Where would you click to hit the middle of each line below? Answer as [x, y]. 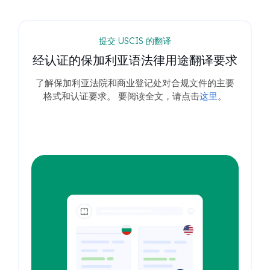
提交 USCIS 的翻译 [135, 41]
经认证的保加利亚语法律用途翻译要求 [135, 60]
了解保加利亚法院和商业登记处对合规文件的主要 [135, 83]
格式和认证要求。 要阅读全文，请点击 [121, 96]
